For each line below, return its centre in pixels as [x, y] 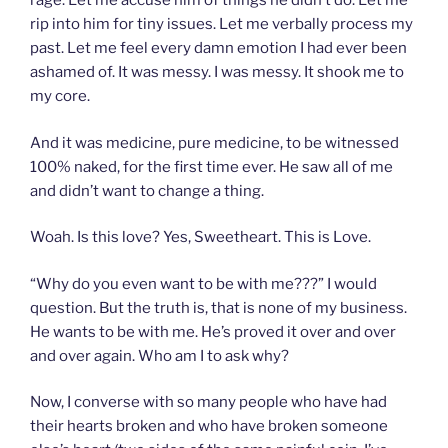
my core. [60, 96]
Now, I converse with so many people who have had [208, 402]
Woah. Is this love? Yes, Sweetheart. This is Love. [200, 237]
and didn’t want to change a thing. [147, 190]
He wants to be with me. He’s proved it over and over [213, 331]
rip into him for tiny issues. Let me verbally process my [221, 24]
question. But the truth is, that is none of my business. [218, 307]
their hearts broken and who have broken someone [209, 426]
